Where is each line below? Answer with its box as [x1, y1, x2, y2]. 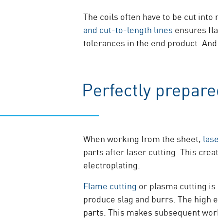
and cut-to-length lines [83, 23, 173, 36]
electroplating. [83, 158, 141, 171]
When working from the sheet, [83, 132, 203, 145]
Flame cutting [83, 179, 137, 192]
